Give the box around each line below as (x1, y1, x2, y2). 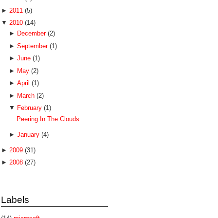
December (17, 30, 48, 37)
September (17, 42, 50, 50)
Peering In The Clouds (17, 115, 80, 123)
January (17, 130, 41, 138)
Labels (1, 194, 29, 205)
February (17, 104, 44, 112)
